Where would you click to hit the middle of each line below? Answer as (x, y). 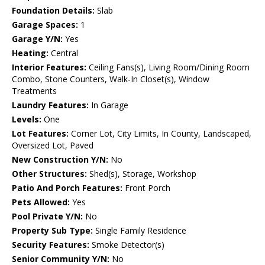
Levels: (27, 119)
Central (63, 53)
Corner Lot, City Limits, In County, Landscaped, (160, 134)
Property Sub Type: (52, 231)
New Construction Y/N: (60, 160)
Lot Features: (40, 134)
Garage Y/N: (37, 39)
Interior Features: (49, 67)
